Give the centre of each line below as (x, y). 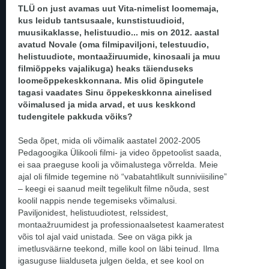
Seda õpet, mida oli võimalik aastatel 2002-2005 (109, 140)
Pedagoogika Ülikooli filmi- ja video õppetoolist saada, (120, 152)
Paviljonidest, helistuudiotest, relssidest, (93, 212)
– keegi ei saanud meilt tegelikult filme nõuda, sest (113, 188)
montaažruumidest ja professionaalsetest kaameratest (121, 224)
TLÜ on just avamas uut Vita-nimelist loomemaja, (118, 8)
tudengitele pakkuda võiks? (75, 116)
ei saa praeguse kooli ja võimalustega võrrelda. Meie (118, 164)
